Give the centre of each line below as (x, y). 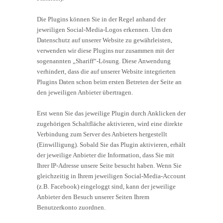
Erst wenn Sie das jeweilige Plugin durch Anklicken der (111, 113)
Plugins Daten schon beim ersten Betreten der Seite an (109, 82)
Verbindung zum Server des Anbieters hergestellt (102, 134)
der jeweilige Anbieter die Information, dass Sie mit (106, 155)
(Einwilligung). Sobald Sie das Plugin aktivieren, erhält (111, 144)
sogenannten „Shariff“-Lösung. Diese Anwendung (104, 61)
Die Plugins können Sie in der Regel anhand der (101, 19)
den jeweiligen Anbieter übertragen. (85, 92)
